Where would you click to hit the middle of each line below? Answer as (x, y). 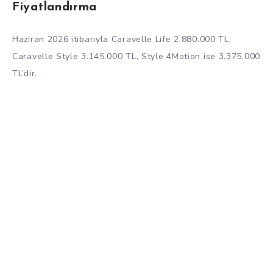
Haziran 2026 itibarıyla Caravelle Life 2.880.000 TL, (122, 40)
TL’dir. (25, 74)
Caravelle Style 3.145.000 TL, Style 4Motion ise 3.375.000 (136, 57)
